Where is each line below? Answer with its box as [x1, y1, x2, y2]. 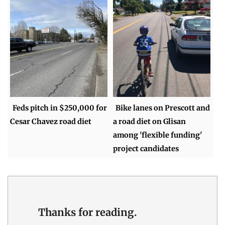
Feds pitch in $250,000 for [13, 103, 107, 113]
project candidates [113, 144, 179, 154]
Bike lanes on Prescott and [116, 103, 210, 113]
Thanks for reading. [38, 205, 137, 218]
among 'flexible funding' [113, 131, 203, 140]
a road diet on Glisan [113, 117, 186, 127]
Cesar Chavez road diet [10, 117, 92, 127]
